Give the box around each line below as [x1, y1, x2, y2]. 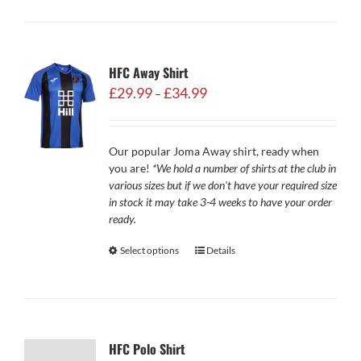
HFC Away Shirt [108, 63, 189, 82]
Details [205, 244, 235, 256]
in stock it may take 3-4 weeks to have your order [108, 195, 332, 209]
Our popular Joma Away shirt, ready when [108, 144, 319, 158]
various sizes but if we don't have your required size [108, 178, 337, 192]
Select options [119, 244, 179, 256]
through [205, 134, 247, 147]
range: [205, 100, 238, 114]
